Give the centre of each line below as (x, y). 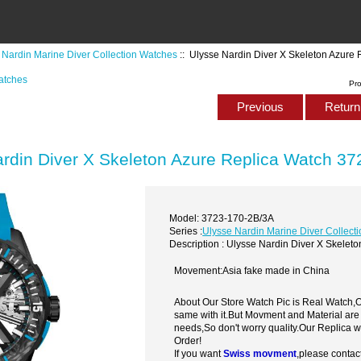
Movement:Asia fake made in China (252, 271)
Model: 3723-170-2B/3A (222, 218)
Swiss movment (260, 354)
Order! (188, 341)
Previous (260, 107)
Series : (186, 230)
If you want (199, 354)
